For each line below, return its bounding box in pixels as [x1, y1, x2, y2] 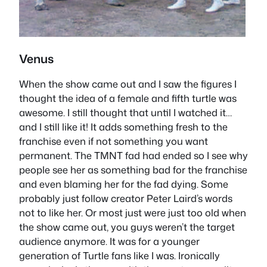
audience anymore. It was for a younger [19, 234, 200, 249]
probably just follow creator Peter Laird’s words [19, 191, 232, 206]
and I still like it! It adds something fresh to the [19, 120, 228, 134]
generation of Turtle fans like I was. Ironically [19, 249, 220, 263]
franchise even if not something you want [19, 134, 208, 148]
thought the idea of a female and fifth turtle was [19, 91, 237, 105]
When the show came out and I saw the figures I [19, 77, 237, 91]
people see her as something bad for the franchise [19, 163, 247, 177]
